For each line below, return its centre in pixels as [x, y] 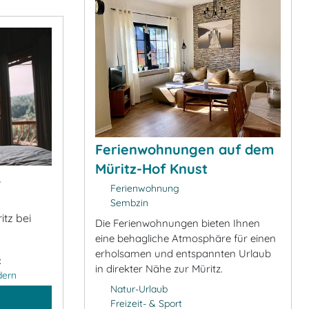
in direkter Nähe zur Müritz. [159, 268]
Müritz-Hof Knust [151, 168]
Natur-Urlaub [139, 289]
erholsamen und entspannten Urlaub [183, 253]
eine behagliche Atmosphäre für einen [186, 238]
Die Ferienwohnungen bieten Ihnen [178, 223]
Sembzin [128, 202]
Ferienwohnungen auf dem [185, 149]
